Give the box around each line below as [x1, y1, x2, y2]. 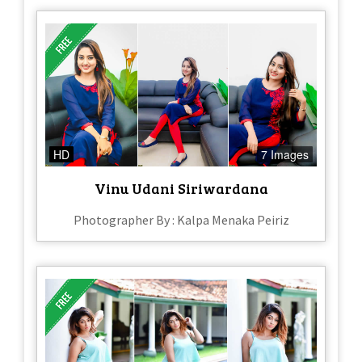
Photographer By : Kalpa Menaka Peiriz [73, 211, 289, 228]
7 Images [261, 145, 309, 162]
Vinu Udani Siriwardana [94, 178, 268, 198]
